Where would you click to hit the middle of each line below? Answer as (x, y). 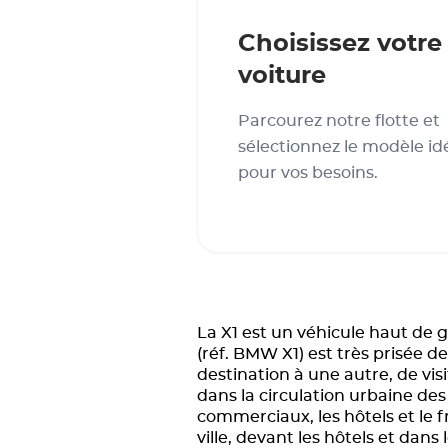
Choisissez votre (340, 44)
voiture (282, 76)
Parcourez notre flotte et (339, 121)
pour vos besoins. (308, 173)
